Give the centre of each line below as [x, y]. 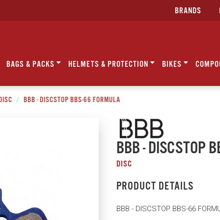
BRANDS [188, 11]
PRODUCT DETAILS [155, 186]
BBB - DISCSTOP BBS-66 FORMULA [72, 100]
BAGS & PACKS [31, 65]
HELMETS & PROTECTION [109, 65]
